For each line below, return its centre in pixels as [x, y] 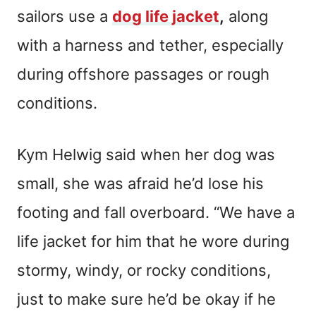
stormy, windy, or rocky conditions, [144, 270]
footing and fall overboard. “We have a [156, 212]
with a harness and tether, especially [150, 45]
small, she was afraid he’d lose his [140, 183]
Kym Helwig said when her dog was [146, 154]
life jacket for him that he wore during [153, 241]
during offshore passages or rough [143, 74]
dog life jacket [166, 16]
